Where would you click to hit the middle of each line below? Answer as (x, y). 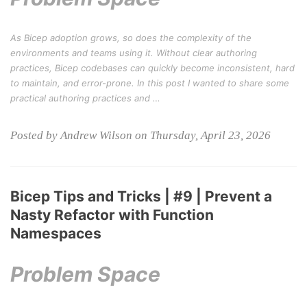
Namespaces (56, 233)
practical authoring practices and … (85, 98)
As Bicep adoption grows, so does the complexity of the (131, 38)
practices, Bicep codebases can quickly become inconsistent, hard (152, 68)
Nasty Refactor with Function (112, 215)
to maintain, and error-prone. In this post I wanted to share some (150, 83)
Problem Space (85, 274)
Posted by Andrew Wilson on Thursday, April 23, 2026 (140, 135)
